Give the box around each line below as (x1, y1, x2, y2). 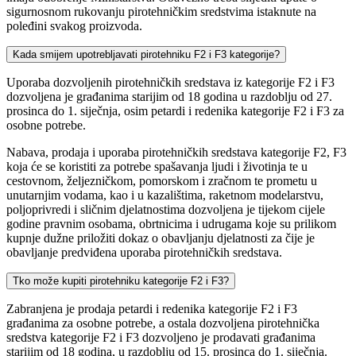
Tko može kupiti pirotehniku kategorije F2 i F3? (13, 274, 229, 287)
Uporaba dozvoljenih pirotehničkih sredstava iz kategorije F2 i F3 (6, 75, 335, 89)
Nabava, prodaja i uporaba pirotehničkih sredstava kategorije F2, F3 (6, 145, 346, 159)
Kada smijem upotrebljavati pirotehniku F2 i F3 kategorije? (13, 48, 280, 60)
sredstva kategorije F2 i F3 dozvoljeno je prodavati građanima (6, 330, 315, 344)
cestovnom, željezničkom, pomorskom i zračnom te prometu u (6, 173, 317, 188)
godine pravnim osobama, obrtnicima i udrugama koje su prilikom (6, 216, 336, 230)
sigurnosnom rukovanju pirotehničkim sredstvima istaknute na (6, 4, 316, 18)
